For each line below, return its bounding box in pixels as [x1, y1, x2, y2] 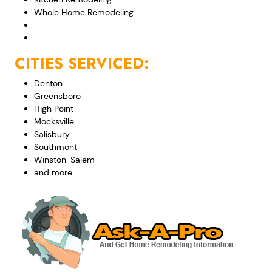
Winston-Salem [34, 154, 95, 166]
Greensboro [34, 90, 81, 102]
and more [34, 167, 72, 178]
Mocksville [34, 116, 74, 127]
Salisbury [34, 129, 70, 140]
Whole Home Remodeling [34, 7, 134, 18]
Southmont [34, 141, 77, 153]
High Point [34, 103, 73, 115]
